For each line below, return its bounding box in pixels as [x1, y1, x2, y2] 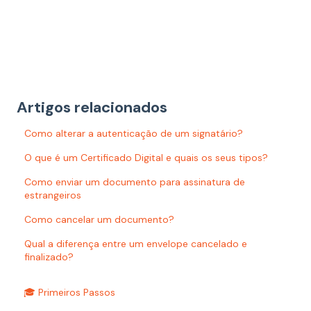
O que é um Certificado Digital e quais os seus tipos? [24, 151, 269, 164]
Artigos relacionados [17, 96, 167, 117]
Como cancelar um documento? [24, 212, 175, 226]
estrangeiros [24, 188, 82, 201]
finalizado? [24, 250, 74, 263]
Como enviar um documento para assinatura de [24, 175, 246, 188]
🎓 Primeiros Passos [24, 286, 115, 299]
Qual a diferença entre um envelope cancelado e [24, 237, 248, 250]
